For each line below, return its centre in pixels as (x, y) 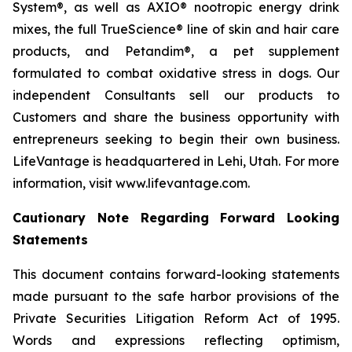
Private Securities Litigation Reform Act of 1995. (176, 318)
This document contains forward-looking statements (176, 274)
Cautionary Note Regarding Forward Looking (176, 218)
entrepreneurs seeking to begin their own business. (176, 139)
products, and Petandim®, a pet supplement (176, 51)
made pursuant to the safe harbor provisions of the (176, 296)
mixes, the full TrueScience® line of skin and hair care (176, 29)
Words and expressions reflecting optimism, (176, 340)
